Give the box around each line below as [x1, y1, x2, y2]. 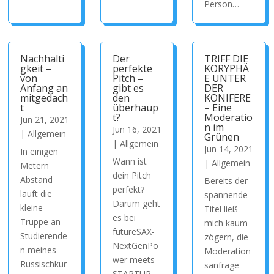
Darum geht [112, 198, 160, 209]
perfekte [112, 62, 152, 75]
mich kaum [204, 217, 248, 229]
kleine [20, 202, 43, 213]
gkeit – [20, 62, 52, 75]
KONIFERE [204, 91, 251, 105]
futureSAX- [112, 226, 155, 237]
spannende [204, 189, 248, 201]
